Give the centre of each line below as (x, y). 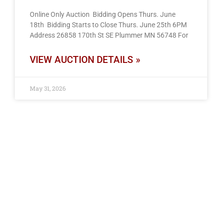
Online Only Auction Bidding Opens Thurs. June (102, 14)
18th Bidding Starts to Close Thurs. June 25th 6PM (109, 25)
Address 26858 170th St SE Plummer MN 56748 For (109, 35)
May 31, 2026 (48, 88)
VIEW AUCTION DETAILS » (85, 59)
